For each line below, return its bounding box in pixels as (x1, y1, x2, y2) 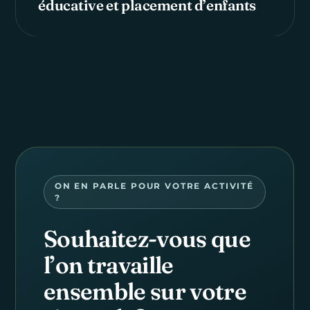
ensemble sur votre (44, 276, 247, 306)
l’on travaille (44, 250, 174, 280)
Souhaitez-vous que (44, 224, 251, 253)
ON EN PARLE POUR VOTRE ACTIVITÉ (54, 181, 254, 191)
